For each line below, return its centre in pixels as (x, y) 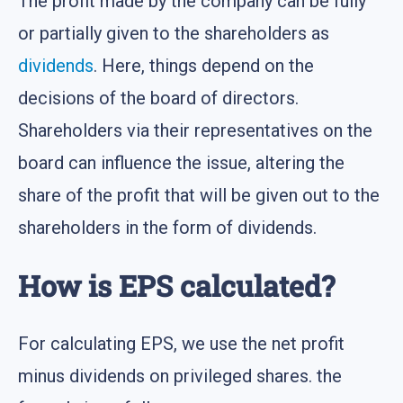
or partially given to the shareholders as (174, 33)
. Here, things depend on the (204, 65)
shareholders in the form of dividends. (167, 227)
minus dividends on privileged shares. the (180, 376)
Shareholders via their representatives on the (195, 130)
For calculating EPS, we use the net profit (181, 344)
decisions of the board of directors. (158, 98)
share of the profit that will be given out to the (199, 195)
